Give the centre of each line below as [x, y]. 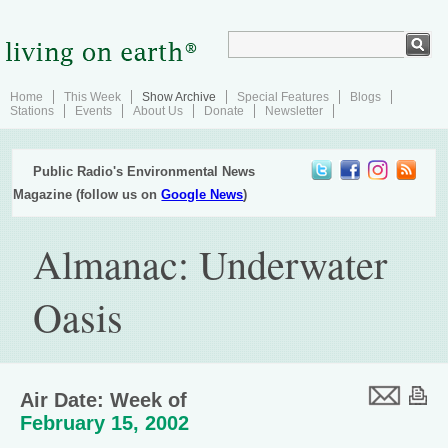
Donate [224, 111]
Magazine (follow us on [87, 194]
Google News [202, 194]
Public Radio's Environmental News [144, 171]
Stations [32, 111]
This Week [92, 97]
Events [93, 111]
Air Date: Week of [103, 400]
